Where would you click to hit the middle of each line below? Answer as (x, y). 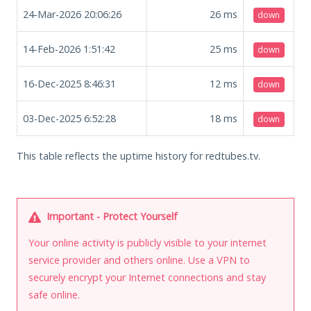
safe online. (54, 294)
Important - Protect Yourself (110, 216)
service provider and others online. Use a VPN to (139, 260)
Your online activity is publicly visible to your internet (148, 242)
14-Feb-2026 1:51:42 (69, 49)
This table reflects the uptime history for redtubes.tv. (138, 155)
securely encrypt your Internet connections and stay (147, 277)
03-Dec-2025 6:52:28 (69, 118)
